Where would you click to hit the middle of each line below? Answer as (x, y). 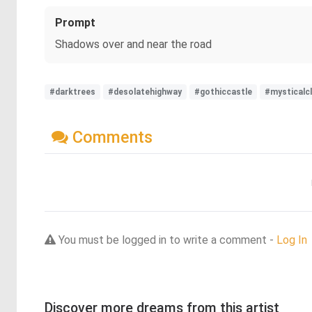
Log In (292, 240)
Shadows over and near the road (133, 44)
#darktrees (72, 92)
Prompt (75, 23)
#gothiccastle (223, 92)
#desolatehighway (145, 92)
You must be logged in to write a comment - (166, 240)
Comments (110, 137)
